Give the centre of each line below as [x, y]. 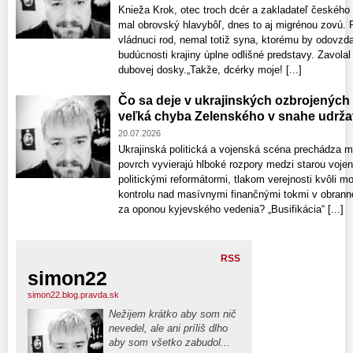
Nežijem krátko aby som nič [173, 314]
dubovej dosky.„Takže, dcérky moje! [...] [210, 70]
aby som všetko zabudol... [169, 343]
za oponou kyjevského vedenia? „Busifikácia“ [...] [231, 210]
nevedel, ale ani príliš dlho [168, 329]
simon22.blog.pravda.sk [73, 295]
